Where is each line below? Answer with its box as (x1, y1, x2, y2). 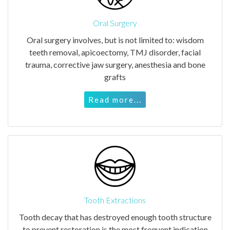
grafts (104, 71, 126, 82)
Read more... (88, 94, 142, 104)
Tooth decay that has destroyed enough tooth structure (18, 212, 212, 222)
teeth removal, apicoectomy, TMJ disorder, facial (29, 47, 201, 57)
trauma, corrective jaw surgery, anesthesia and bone (25, 59, 205, 69)
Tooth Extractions (84, 195, 146, 205)
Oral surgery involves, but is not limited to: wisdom (26, 34, 204, 45)
